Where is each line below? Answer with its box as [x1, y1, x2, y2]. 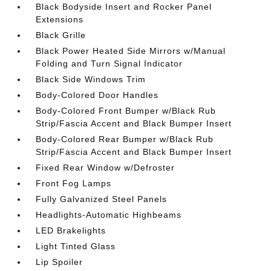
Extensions [36, 14, 84, 24]
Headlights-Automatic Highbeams [36, 209, 182, 220]
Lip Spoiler [36, 256, 83, 267]
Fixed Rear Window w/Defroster [36, 162, 175, 172]
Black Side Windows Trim [36, 74, 146, 84]
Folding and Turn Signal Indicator [36, 58, 183, 68]
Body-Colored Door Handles [36, 90, 159, 100]
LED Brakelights [36, 225, 106, 235]
